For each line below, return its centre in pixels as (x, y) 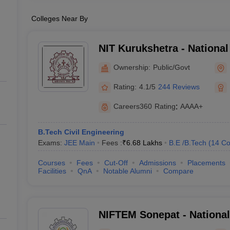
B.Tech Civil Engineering (81, 132)
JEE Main (79, 143)
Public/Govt (171, 67)
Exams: (51, 143)
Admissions (157, 163)
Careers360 (132, 106)
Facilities (52, 171)
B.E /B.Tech (187, 143)
